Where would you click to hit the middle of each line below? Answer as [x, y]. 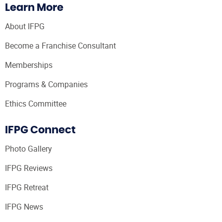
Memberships [29, 65]
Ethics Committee [36, 104]
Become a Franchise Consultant [60, 46]
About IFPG [25, 27]
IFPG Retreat [27, 187]
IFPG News [24, 206]
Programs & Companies [46, 84]
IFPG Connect [40, 130]
